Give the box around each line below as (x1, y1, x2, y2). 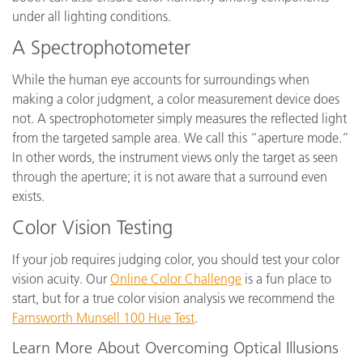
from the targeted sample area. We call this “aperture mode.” (12, 130, 349, 146)
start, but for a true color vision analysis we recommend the (12, 290, 335, 306)
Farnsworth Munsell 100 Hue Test (12, 310, 194, 326)
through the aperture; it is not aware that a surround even (12, 169, 327, 185)
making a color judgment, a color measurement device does (12, 91, 340, 107)
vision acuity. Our (12, 271, 110, 287)
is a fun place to (241, 271, 331, 287)
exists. (12, 188, 45, 204)
